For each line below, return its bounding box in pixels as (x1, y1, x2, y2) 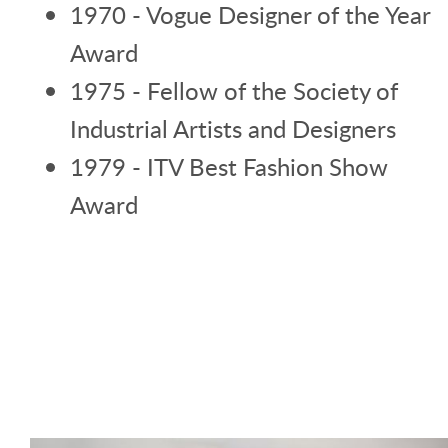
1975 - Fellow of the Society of (70, 74, 398, 108)
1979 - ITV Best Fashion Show (70, 150, 388, 184)
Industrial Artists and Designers (70, 112, 396, 146)
